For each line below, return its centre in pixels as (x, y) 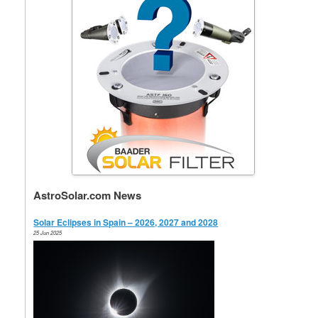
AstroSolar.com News (88, 196)
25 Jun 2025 (48, 233)
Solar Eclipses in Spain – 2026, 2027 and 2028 (126, 223)
